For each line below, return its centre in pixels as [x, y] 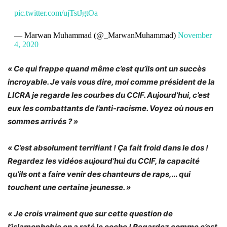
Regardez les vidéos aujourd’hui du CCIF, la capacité [104, 161]
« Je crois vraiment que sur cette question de [90, 213]
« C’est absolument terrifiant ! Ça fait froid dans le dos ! [108, 147]
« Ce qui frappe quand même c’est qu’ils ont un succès [107, 68]
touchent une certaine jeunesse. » [69, 187]
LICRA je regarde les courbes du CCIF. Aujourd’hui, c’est [109, 95]
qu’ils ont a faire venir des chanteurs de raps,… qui [99, 174]
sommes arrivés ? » [43, 121]
